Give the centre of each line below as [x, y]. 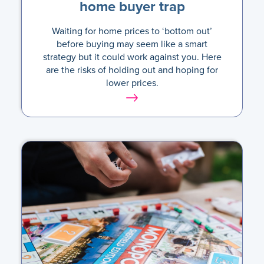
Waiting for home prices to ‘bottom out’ [132, 31]
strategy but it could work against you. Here [132, 57]
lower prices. [132, 82]
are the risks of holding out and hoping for [132, 70]
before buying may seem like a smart [132, 44]
